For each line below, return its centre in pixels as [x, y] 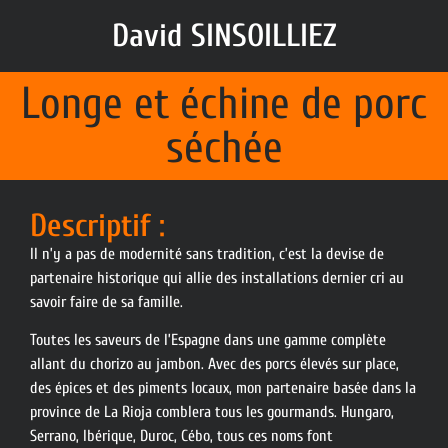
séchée [224, 148]
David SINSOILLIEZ [224, 35]
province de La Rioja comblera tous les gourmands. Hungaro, [212, 412]
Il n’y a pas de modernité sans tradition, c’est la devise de [207, 254]
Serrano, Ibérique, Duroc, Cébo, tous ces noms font [181, 436]
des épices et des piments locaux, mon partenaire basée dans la [223, 388]
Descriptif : [97, 225]
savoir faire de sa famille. [106, 302]
